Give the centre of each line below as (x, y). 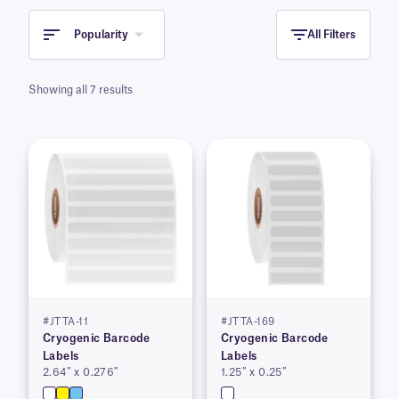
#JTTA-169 (248, 322)
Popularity (101, 35)
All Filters (331, 35)
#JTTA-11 (65, 322)
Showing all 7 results (81, 90)
